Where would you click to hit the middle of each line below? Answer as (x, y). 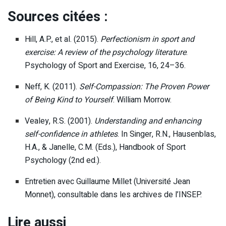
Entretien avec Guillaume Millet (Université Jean (108, 181)
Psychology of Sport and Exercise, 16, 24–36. (105, 65)
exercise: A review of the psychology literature (106, 52)
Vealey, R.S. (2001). (60, 121)
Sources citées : (58, 17)
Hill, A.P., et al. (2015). (63, 39)
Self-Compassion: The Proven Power (144, 87)
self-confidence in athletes (71, 134)
